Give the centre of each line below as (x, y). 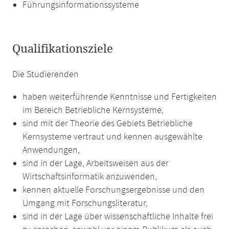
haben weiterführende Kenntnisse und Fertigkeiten (120, 97)
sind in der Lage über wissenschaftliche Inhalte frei (118, 217)
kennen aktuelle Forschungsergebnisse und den (113, 190)
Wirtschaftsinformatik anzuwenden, (90, 177)
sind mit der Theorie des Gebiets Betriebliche (108, 124)
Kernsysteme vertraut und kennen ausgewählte (112, 137)
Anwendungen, (51, 150)
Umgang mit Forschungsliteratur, (85, 203)
